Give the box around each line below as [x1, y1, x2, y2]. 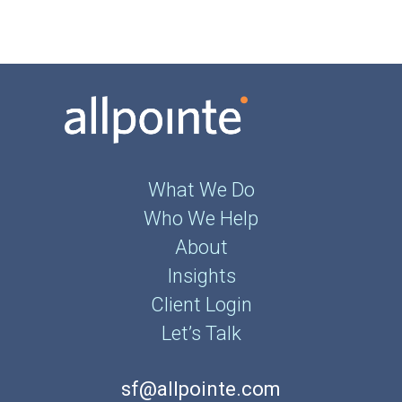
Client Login [150, 293, 252, 316]
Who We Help [144, 207, 258, 230]
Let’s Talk [161, 322, 241, 345]
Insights [166, 265, 236, 287]
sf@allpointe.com [121, 378, 281, 400]
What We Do [147, 179, 255, 201]
